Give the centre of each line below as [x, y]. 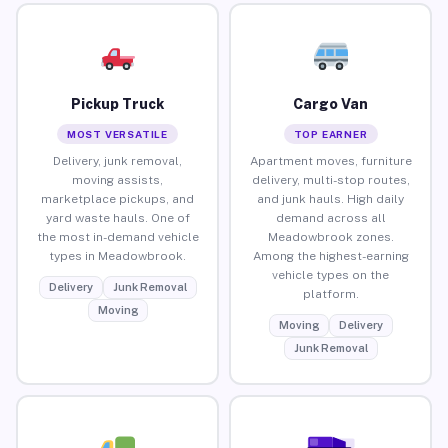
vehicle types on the [330, 274]
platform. [330, 293]
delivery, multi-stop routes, [330, 179]
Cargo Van [330, 103]
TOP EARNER [330, 133]
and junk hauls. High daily [330, 198]
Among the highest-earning [330, 255]
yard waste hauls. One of [117, 217]
